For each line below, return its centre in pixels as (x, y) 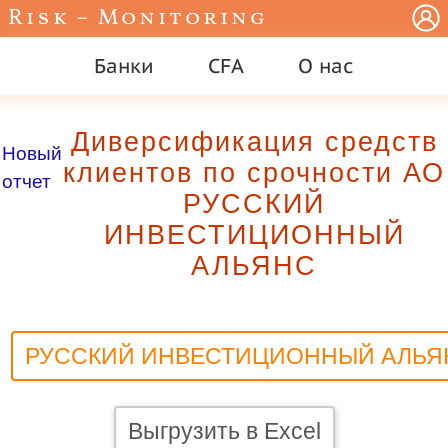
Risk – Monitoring (138, 18)
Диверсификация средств (254, 142)
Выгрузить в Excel (224, 430)
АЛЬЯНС (254, 266)
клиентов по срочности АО (254, 173)
